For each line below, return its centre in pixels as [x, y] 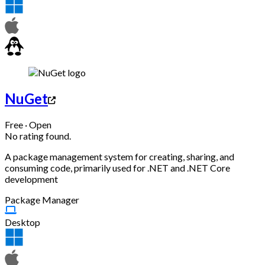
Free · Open [28, 124]
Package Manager [42, 199]
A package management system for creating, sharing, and [119, 156]
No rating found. [38, 135]
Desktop [22, 222]
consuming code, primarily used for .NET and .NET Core [117, 167]
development [31, 179]
